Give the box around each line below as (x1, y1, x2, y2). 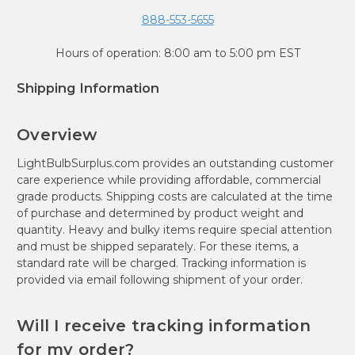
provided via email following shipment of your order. (17, 272, 303, 287)
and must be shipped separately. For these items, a (17, 239, 299, 254)
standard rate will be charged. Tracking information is (17, 255, 306, 270)
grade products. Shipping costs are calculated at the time (17, 189, 333, 204)
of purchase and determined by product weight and (17, 205, 303, 220)
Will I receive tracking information (17, 315, 311, 335)
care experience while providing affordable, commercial (17, 172, 321, 187)
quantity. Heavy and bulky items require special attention (17, 222, 332, 237)
